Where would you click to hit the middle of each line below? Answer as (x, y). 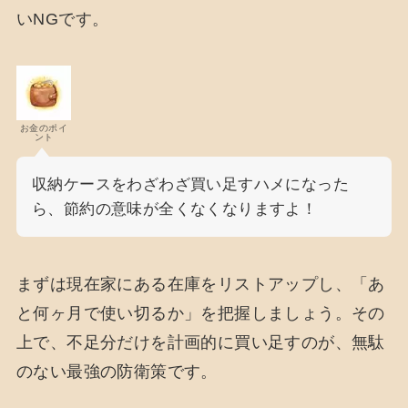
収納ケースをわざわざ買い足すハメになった (190, 185)
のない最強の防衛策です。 (117, 372)
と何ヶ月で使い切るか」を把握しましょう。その (200, 314)
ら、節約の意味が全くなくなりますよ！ (174, 209)
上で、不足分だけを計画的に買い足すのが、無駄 (200, 343)
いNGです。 (62, 19)
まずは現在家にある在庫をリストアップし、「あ (200, 285)
